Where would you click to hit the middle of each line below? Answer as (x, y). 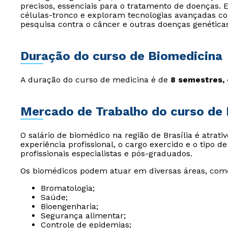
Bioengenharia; (69, 206)
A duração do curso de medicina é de (95, 80)
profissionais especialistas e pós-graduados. (106, 153)
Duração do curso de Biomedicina (121, 56)
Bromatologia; (68, 188)
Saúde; (54, 197)
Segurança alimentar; (83, 216)
